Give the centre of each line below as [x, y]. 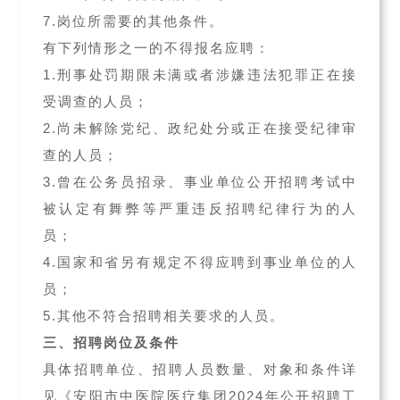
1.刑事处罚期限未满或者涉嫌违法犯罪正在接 [200, 75]
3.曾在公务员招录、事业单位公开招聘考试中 [200, 182]
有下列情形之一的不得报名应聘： [156, 48]
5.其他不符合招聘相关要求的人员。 [163, 316]
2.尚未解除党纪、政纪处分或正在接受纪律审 [200, 128]
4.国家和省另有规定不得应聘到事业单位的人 [200, 262]
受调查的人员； [96, 101]
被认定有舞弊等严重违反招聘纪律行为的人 [200, 208]
